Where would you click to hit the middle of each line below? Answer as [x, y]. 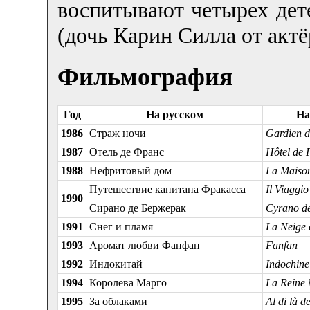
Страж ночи [118, 133]
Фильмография [145, 76]
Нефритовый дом [130, 170]
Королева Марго [128, 282]
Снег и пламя [121, 226]
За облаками [118, 301]
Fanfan [282, 245]
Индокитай [116, 264]
